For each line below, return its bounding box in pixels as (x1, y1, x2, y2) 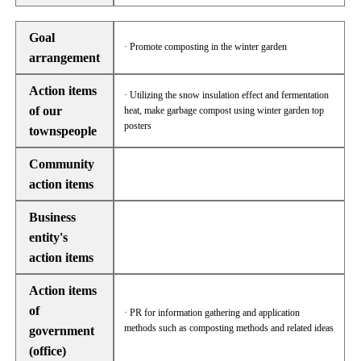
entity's (29, 230, 68, 244)
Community (29, 157, 94, 171)
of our (29, 104, 62, 118)
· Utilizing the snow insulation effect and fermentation (124, 89, 330, 101)
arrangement (29, 51, 100, 64)
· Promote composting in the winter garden (124, 41, 288, 52)
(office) (29, 344, 66, 358)
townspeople (29, 124, 97, 138)
